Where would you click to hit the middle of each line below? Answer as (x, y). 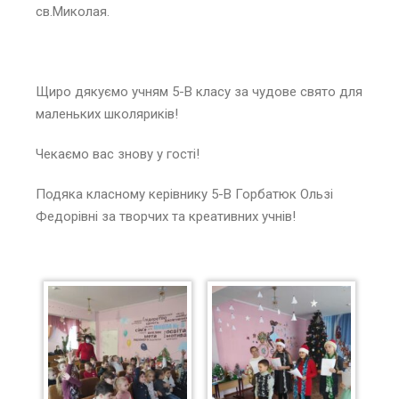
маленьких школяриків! (107, 114)
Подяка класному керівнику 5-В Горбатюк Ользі (184, 194)
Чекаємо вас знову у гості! (118, 154)
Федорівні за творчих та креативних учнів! (166, 216)
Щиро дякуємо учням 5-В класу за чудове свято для (199, 91)
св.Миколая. (73, 11)
